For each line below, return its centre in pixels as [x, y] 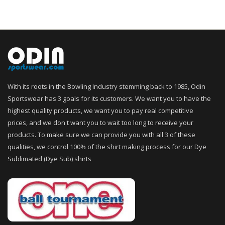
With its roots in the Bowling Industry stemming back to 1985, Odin [106, 87]
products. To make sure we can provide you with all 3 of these [101, 135]
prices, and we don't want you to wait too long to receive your [100, 123]
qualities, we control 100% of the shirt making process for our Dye [107, 147]
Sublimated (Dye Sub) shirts [49, 159]
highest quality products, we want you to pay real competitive [100, 111]
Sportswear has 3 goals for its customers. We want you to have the [109, 99]
